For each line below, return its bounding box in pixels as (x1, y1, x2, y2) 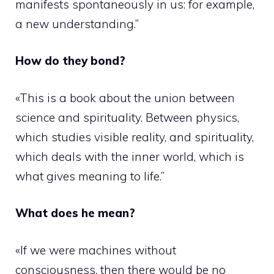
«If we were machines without (15, 242, 176, 257)
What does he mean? (15, 206, 135, 220)
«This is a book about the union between (15, 90, 235, 105)
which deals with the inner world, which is (15, 149, 244, 164)
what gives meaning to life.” (15, 168, 165, 183)
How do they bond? (15, 53, 125, 68)
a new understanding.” (15, 16, 139, 31)
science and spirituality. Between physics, (15, 109, 239, 125)
